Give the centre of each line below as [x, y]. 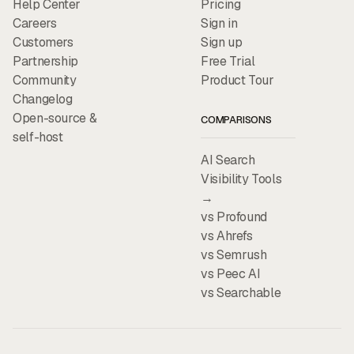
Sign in [219, 23]
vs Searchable [241, 292]
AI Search [228, 160]
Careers [35, 23]
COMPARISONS [236, 119]
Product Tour [237, 80]
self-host [38, 137]
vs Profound [234, 217]
